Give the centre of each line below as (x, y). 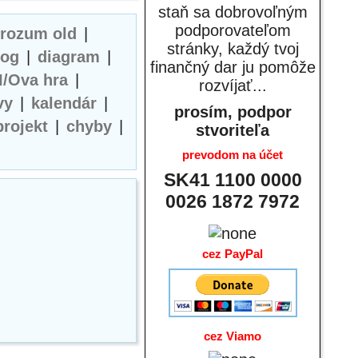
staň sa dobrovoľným (233, 12)
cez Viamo (233, 336)
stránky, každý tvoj (233, 49)
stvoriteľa (233, 130)
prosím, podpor (233, 112)
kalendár (64, 103)
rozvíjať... (233, 86)
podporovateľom (233, 30)
